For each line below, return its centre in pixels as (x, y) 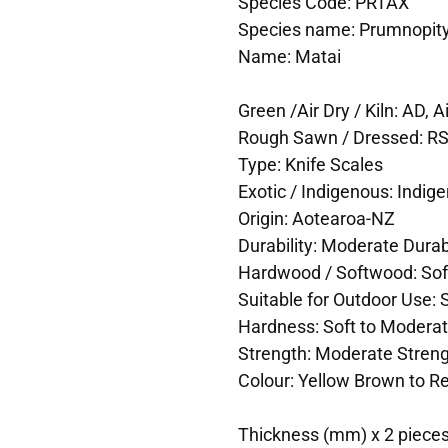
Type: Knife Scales (310, 163)
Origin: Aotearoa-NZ (316, 217)
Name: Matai (289, 55)
